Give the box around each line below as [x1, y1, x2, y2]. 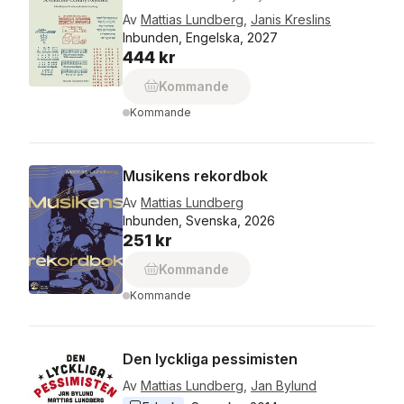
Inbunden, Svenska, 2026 [123, 213, 275, 228]
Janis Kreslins [251, 12, 331, 27]
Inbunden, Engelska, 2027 [123, 30, 278, 45]
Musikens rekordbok [123, 167, 268, 185]
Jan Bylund [251, 378, 317, 393]
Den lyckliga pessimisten [123, 350, 298, 368]
